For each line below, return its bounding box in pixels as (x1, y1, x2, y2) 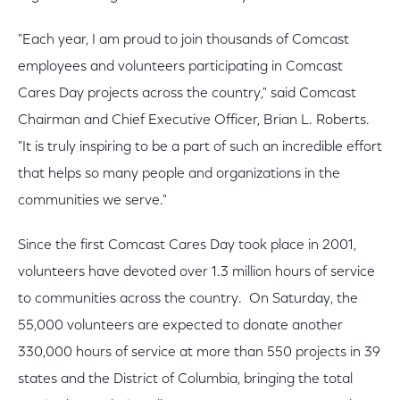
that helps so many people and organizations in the (18, 167, 340, 181)
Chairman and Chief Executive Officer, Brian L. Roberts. (18, 113, 373, 128)
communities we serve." (18, 194, 171, 208)
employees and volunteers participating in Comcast (18, 60, 343, 74)
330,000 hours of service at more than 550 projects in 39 (18, 346, 380, 360)
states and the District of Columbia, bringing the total (18, 372, 353, 387)
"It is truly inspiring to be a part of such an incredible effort (18, 140, 382, 154)
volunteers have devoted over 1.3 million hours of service (18, 265, 375, 279)
